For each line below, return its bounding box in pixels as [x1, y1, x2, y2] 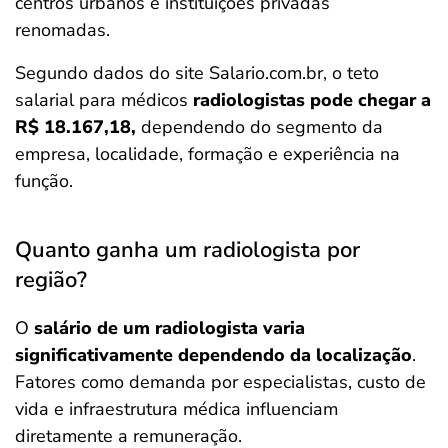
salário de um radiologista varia [34, 316, 305, 340]
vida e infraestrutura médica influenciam [15, 397, 338, 421]
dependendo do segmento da [136, 115, 383, 139]
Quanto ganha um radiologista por [15, 235, 360, 265]
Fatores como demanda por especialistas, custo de [15, 370, 426, 394]
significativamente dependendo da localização [15, 343, 412, 367]
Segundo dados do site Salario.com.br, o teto [15, 61, 379, 85]
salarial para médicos [15, 88, 193, 112]
